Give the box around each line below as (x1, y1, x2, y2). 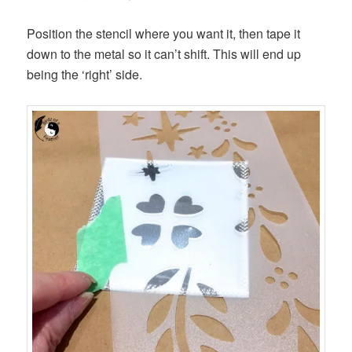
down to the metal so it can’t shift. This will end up (27, 45, 302, 64)
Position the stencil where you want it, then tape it (27, 24, 301, 43)
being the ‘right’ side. (27, 65, 143, 84)
